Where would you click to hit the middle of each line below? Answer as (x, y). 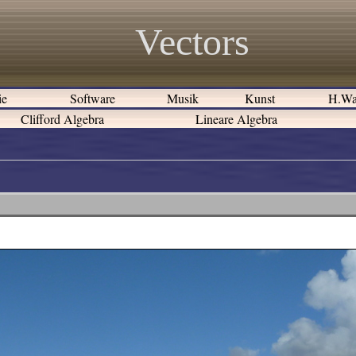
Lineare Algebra (236, 119)
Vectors (192, 42)
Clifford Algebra (62, 119)
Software (93, 98)
